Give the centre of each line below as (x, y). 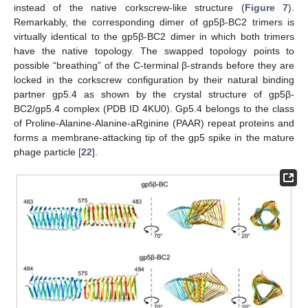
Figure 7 (266, 7)
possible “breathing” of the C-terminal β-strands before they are (154, 65)
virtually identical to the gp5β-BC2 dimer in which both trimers (154, 36)
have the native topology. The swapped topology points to (154, 51)
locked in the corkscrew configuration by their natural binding (154, 79)
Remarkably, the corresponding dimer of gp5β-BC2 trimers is (154, 22)
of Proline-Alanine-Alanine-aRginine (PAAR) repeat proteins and (154, 123)
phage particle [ (47, 152)
